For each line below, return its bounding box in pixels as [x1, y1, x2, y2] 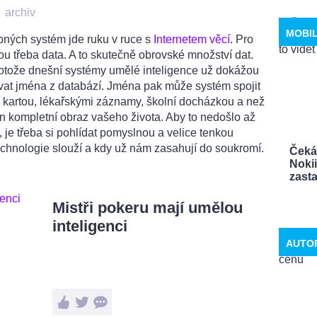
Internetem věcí [154, 33, 230, 45]
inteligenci [52, 217, 127, 235]
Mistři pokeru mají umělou [52, 198, 243, 217]
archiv [5, 6, 35, 18]
